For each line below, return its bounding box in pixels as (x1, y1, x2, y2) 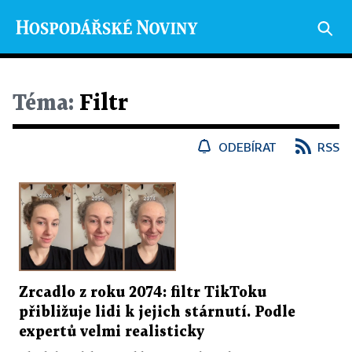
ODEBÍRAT (218, 140, 277, 154)
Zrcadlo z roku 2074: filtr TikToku (19, 285, 266, 299)
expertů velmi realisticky (19, 324, 204, 339)
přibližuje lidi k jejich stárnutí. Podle (19, 305, 295, 319)
